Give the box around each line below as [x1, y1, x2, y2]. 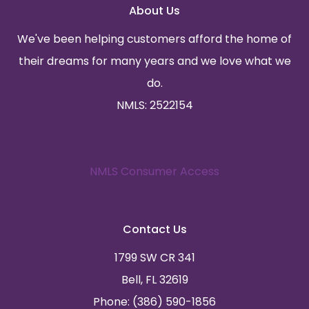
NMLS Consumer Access [90, 163, 219, 179]
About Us [129, 2, 180, 19]
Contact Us [122, 221, 187, 237]
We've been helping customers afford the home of [17, 30, 292, 47]
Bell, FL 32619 [121, 271, 188, 288]
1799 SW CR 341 [114, 249, 195, 266]
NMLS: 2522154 [116, 97, 193, 113]
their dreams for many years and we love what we [18, 52, 291, 69]
